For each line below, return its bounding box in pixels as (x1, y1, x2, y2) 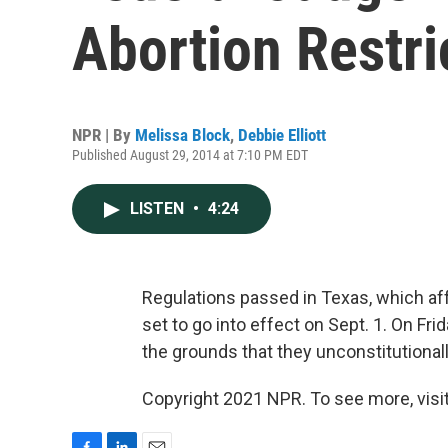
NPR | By (72, 125, 135, 145)
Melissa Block (135, 125, 230, 145)
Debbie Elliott (238, 125, 326, 145)
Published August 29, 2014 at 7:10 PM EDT (72, 147, 308, 163)
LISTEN (130, 199, 188, 218)
